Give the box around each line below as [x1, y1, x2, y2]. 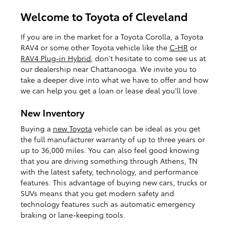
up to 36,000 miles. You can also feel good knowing [21, 144, 199, 155]
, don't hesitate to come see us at [91, 53, 206, 64]
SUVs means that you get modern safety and [21, 187, 174, 198]
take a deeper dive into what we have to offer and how [21, 74, 208, 85]
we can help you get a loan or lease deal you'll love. [21, 85, 199, 96]
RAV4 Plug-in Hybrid [21, 53, 91, 64]
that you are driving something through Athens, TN [21, 155, 198, 166]
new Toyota [53, 123, 92, 133]
